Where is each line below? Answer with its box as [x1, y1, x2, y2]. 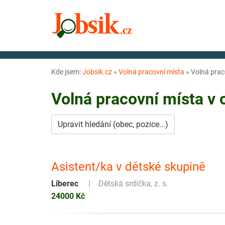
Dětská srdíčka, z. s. [98, 178, 168, 188]
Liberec [51, 178, 78, 188]
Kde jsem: [51, 68, 82, 76]
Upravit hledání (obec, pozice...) [58, 119, 168, 129]
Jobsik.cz [82, 68, 112, 76]
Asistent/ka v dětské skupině [51, 159, 205, 174]
